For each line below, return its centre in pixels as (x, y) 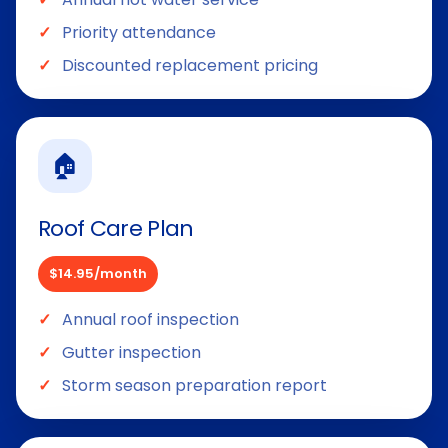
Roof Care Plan (116, 228)
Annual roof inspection (150, 319)
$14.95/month (98, 273)
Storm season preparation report (194, 385)
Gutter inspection (131, 352)
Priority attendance (139, 32)
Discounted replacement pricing (190, 65)
